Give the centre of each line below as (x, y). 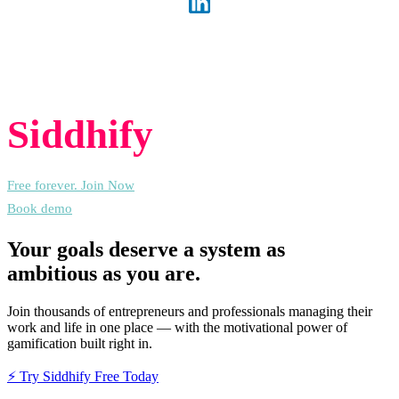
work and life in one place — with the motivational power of (177, 328)
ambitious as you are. (104, 274)
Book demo (40, 208)
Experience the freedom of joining (138, 98)
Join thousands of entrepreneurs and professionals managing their (190, 312)
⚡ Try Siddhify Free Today (83, 377)
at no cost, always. (224, 142)
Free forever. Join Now (71, 185)
